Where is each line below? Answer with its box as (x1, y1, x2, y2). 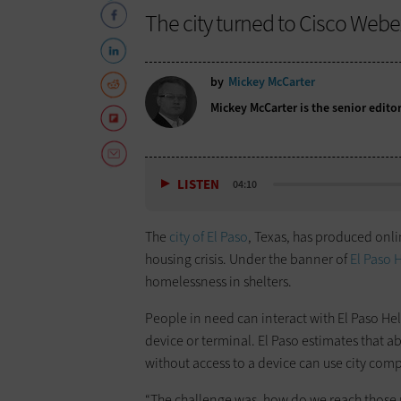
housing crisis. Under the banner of (145, 249, 350, 269)
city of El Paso (169, 226, 248, 246)
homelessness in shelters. (145, 271, 292, 291)
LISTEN (177, 175, 219, 193)
